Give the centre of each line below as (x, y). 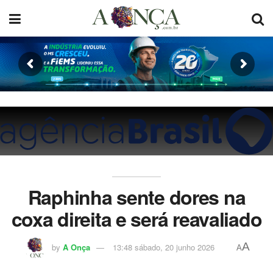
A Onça (76, 247)
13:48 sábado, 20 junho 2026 (163, 247)
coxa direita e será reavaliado (136, 219)
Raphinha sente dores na (136, 197)
